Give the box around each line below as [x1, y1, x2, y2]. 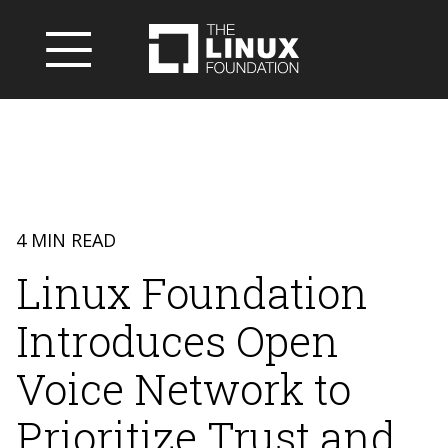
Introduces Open [16, 313, 339, 368]
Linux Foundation [16, 265, 368, 320]
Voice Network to [16, 361, 351, 416]
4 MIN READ [16, 228, 116, 252]
